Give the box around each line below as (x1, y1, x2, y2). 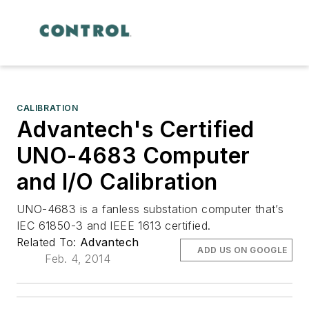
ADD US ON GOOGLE (197, 244, 288, 255)
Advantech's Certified (17, 115, 255, 143)
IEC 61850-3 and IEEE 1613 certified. (17, 218, 211, 232)
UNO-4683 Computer (17, 141, 250, 169)
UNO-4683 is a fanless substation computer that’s (17, 201, 284, 216)
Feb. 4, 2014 (45, 251, 111, 266)
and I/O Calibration (17, 168, 218, 195)
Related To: (17, 235, 80, 249)
